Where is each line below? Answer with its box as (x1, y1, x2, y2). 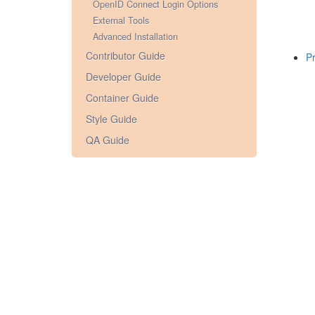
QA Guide (86, 133, 129, 147)
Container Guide (86, 91, 159, 105)
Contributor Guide (86, 49, 165, 63)
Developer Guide (86, 70, 161, 84)
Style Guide (86, 112, 137, 126)
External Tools (93, 14, 149, 27)
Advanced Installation (93, 30, 178, 43)
